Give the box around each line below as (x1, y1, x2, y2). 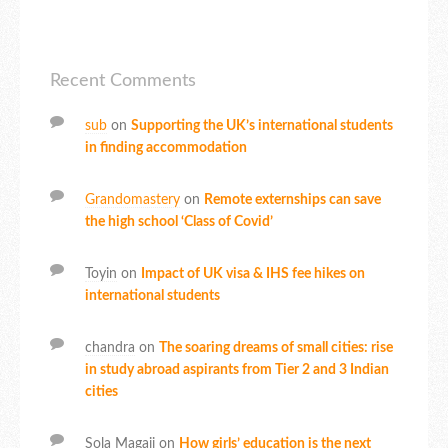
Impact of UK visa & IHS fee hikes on (141, 267, 365, 282)
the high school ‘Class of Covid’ (85, 215, 273, 230)
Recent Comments (50, 72, 196, 91)
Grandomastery (85, 193, 180, 208)
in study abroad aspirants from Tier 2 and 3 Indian (85, 363, 389, 378)
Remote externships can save (204, 193, 381, 208)
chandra (85, 341, 135, 356)
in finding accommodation (85, 141, 247, 156)
